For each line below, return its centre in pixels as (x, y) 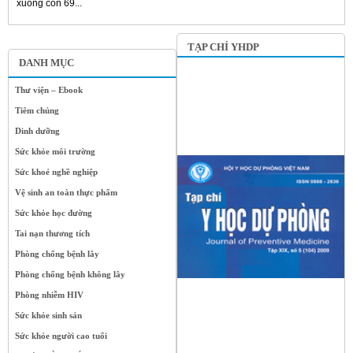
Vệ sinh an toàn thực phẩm (66, 193)
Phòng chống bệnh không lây (70, 275)
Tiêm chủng (37, 111)
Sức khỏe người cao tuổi (61, 336)
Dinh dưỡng (37, 131)
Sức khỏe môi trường (55, 152)
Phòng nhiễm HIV (49, 295)
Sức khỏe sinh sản (48, 316)
